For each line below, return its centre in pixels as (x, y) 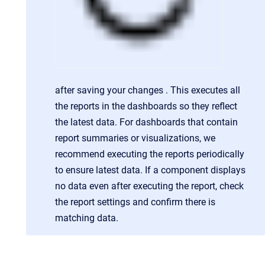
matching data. (87, 218)
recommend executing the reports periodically (150, 154)
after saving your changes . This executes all (148, 90)
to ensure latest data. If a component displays (150, 170)
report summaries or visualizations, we (135, 138)
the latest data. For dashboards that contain (146, 122)
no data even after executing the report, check (149, 186)
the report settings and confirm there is (135, 202)
